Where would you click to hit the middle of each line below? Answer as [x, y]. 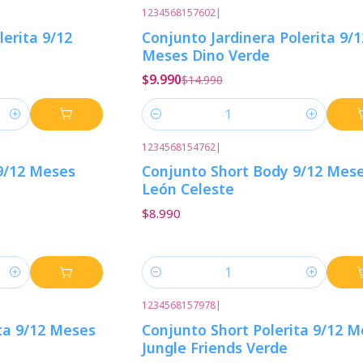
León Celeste [188, 188]
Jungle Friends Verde [214, 347]
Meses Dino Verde [205, 55]
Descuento [192, 25]
